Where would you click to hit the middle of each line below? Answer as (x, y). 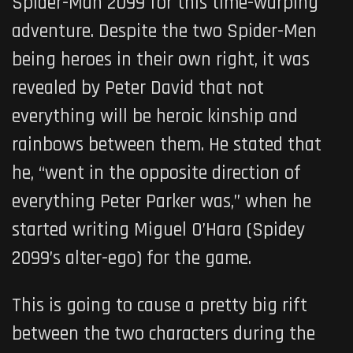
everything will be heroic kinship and (155, 116)
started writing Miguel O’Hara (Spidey (158, 230)
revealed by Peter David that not (138, 88)
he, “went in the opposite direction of (156, 173)
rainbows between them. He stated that (167, 145)
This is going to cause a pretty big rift (160, 305)
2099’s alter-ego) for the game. (132, 258)
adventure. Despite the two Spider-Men (164, 31)
